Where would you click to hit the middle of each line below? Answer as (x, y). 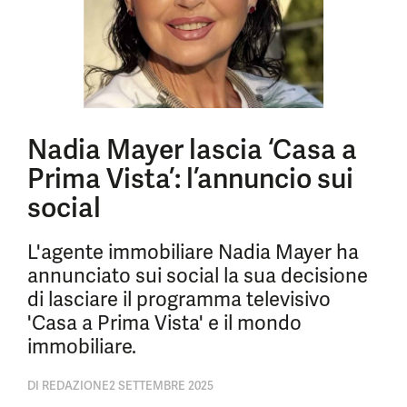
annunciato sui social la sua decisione (198, 276)
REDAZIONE (74, 386)
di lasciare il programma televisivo (179, 299)
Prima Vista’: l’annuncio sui (190, 179)
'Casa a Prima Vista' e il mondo (164, 323)
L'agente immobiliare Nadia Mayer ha (193, 252)
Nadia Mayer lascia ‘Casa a (192, 149)
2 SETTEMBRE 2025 (161, 386)
